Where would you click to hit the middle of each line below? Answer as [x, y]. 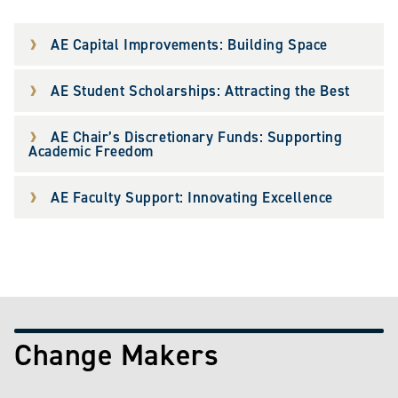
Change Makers [117, 355]
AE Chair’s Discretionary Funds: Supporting [197, 137]
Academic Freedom [91, 151]
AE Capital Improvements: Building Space [189, 45]
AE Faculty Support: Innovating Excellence [192, 198]
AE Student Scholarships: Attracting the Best [200, 91]
